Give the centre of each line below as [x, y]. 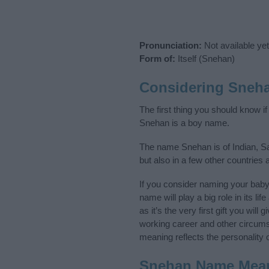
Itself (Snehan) [205, 59]
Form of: [157, 59]
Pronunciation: [171, 46]
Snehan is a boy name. [184, 122]
